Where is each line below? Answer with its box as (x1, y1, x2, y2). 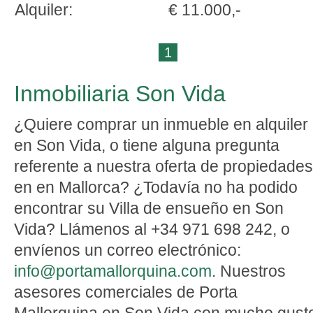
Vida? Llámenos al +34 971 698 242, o (14, 220, 290, 238)
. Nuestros (212, 262, 286, 280)
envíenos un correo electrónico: (14, 241, 241, 259)
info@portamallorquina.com (14, 262, 212, 280)
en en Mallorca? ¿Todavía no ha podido (14, 178, 298, 196)
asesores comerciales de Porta (14, 283, 238, 301)
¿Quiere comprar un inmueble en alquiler (14, 115, 308, 133)
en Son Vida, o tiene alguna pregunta (14, 136, 279, 154)
